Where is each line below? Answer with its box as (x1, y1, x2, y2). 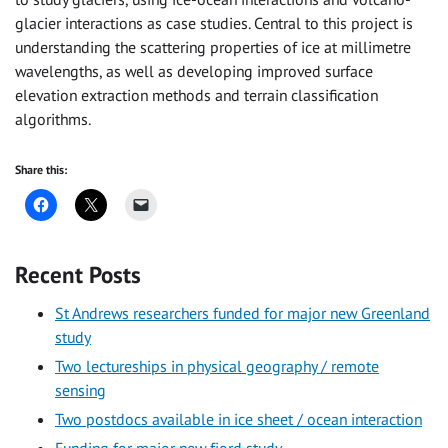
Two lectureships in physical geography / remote (55, 355, 379, 376)
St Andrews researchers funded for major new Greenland (55, 302, 430, 323)
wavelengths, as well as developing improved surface (15, 61, 373, 82)
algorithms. (15, 109, 91, 130)
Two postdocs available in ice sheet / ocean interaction (55, 408, 422, 429)
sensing (55, 379, 106, 400)
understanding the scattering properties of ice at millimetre (15, 37, 411, 58)
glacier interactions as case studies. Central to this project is (15, 13, 413, 34)
